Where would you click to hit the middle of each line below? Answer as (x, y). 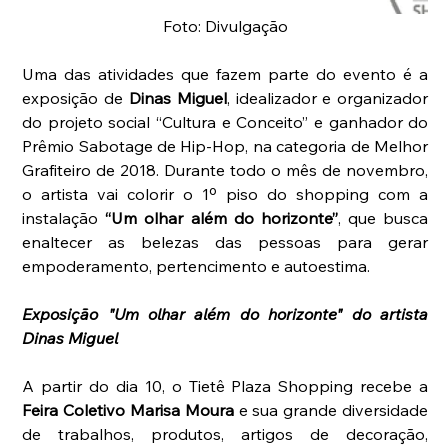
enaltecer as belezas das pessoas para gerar (225, 242)
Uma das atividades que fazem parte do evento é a (225, 74)
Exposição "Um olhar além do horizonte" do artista (225, 314)
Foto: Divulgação (225, 26)
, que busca (383, 218)
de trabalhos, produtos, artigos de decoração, (225, 434)
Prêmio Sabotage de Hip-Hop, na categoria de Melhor (225, 146)
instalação (64, 218)
